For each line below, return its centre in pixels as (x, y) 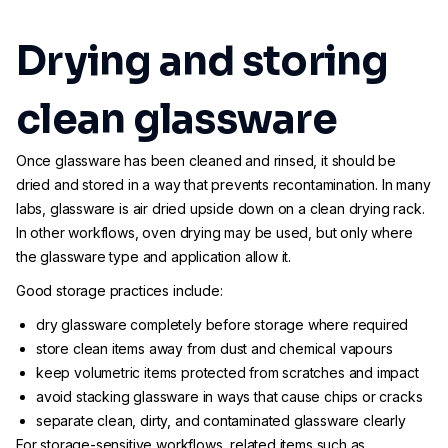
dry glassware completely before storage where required (222, 324)
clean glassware (176, 119)
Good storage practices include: (119, 290)
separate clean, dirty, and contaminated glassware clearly (221, 420)
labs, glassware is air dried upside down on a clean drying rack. (220, 208)
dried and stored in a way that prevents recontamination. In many (223, 184)
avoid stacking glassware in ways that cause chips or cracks (229, 396)
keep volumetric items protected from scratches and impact (227, 372)
